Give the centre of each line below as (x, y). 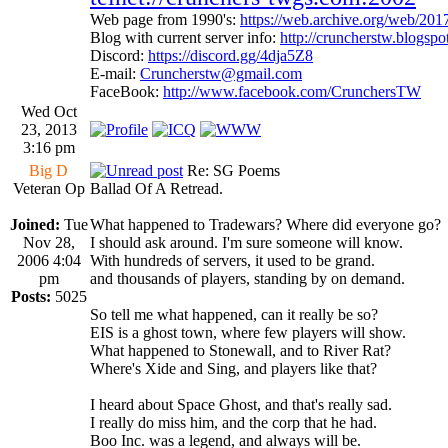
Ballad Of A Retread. (156, 188)
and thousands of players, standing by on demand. (247, 278)
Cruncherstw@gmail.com (221, 73)
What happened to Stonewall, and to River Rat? (240, 350)
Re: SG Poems (231, 170)
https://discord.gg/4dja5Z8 (230, 55)
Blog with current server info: (185, 37)
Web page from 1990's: (165, 19)
